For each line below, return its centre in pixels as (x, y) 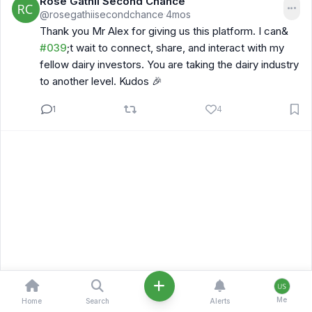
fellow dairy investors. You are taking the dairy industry (169, 64)
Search (97, 301)
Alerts (220, 301)
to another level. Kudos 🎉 (101, 81)
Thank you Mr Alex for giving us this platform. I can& (164, 31)
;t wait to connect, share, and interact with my (175, 48)
